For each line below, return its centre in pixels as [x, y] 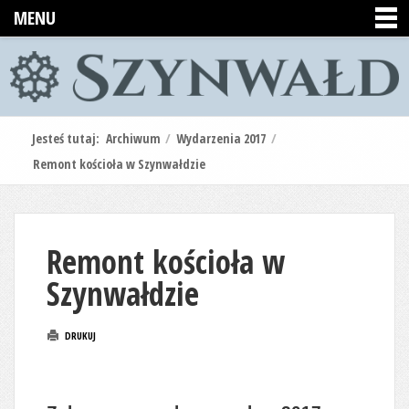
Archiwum [133, 138]
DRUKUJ [79, 335]
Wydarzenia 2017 [221, 138]
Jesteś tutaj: [69, 138]
